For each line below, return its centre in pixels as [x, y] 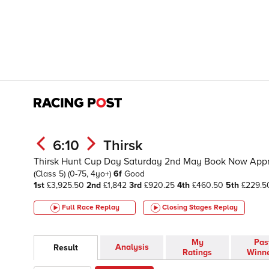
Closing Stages [188, 207]
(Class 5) [51, 174]
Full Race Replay [90, 207]
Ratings [197, 253]
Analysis [132, 247]
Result [66, 248]
